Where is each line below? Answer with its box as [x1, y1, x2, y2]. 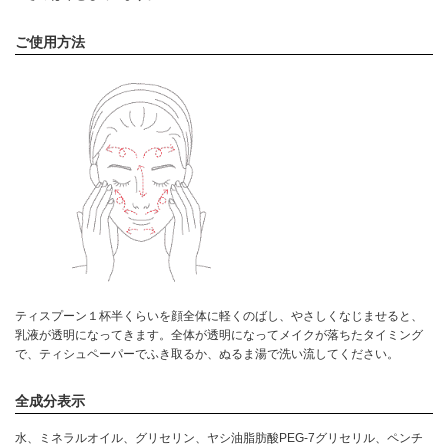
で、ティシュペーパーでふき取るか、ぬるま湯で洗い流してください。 [15, 347, 399, 362]
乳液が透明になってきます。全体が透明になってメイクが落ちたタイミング [15, 328, 423, 343]
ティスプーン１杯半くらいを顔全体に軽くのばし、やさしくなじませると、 [15, 309, 423, 324]
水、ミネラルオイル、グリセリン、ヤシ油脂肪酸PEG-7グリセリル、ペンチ [15, 431, 423, 446]
